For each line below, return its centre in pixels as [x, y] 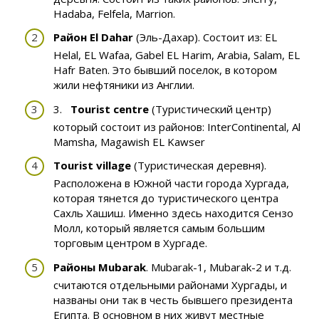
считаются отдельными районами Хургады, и [170, 284]
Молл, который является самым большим [159, 228]
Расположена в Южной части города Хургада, [171, 183]
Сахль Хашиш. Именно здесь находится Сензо [173, 213]
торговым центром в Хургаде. [130, 243]
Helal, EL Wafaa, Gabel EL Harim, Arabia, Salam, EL [177, 55]
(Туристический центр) [210, 109]
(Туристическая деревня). [199, 166]
